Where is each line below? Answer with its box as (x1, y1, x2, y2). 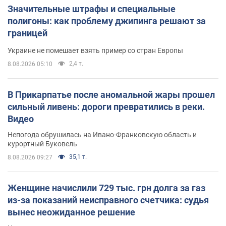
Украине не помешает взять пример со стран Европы (8, 46, 183, 54)
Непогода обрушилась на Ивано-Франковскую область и (8, 130, 197, 139)
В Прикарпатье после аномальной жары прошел (8, 89, 215, 100)
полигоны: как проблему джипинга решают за (8, 15, 206, 26)
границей (8, 27, 47, 38)
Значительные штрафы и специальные (8, 3, 176, 14)
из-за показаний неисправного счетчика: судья (8, 194, 209, 205)
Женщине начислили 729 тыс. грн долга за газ (8, 182, 205, 193)
